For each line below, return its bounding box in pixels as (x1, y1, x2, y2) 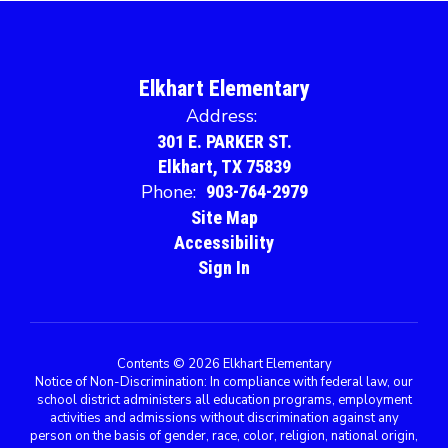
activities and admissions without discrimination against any (49, 409, 399, 428)
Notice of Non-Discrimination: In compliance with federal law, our (35, 373, 413, 392)
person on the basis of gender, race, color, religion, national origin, (30, 427, 418, 446)
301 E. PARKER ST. (156, 131, 292, 153)
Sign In (198, 257, 250, 279)
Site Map (190, 207, 258, 229)
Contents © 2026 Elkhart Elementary (116, 355, 332, 374)
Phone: (140, 180, 196, 205)
